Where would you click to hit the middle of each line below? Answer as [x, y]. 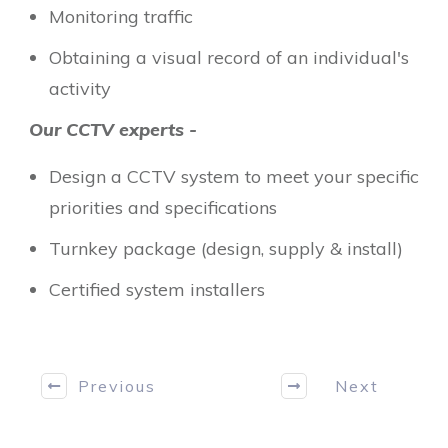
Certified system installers [157, 289]
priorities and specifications [163, 207]
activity [80, 88]
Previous [117, 385]
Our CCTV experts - [115, 129]
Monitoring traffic [121, 16]
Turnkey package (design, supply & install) [226, 248]
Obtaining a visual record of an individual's [229, 57]
